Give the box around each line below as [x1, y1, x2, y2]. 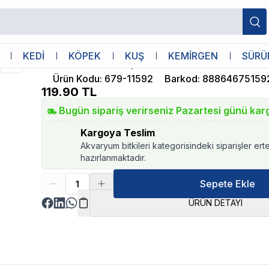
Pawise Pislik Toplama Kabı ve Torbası [41, 55, 258, 70]
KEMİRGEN [168, 50, 218, 62]
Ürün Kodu [53, 73, 100, 85]
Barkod [165, 73, 198, 85]
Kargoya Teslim [80, 127, 156, 139]
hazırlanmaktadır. [80, 153, 147, 163]
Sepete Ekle [199, 178, 255, 190]
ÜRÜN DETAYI [188, 198, 243, 208]
